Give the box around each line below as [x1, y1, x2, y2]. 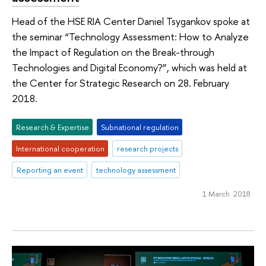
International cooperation [15, 143, 104, 154]
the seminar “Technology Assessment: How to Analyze [12, 29, 249, 43]
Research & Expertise [15, 122, 89, 133]
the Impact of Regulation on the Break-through [12, 45, 214, 59]
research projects [116, 143, 178, 154]
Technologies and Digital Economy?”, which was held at [12, 60, 247, 74]
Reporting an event [16, 164, 83, 176]
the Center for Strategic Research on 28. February [12, 75, 229, 90]
